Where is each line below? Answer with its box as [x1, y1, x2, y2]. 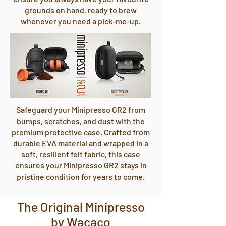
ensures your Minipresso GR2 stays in [15, 160, 147, 170]
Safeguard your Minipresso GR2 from [16, 105, 145, 115]
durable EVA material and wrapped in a [13, 138, 148, 148]
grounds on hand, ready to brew [25, 5, 137, 15]
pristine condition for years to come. [17, 172, 145, 181]
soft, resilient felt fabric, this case [21, 149, 140, 159]
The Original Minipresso [17, 199, 145, 214]
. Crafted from [100, 127, 150, 137]
